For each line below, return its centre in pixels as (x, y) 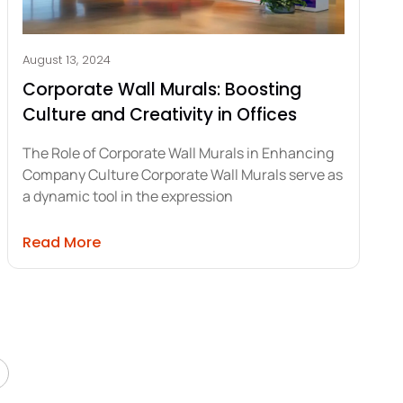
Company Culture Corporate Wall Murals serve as (183, 174)
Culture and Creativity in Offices (160, 114)
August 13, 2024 (67, 59)
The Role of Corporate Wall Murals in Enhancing (178, 152)
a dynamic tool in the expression (128, 196)
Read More (62, 242)
